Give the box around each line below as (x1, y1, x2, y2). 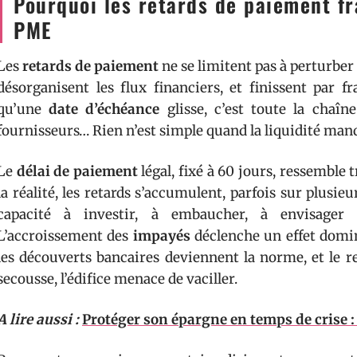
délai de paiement (16, 163, 138, 180)
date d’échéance (49, 100, 160, 118)
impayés (132, 227, 190, 245)
